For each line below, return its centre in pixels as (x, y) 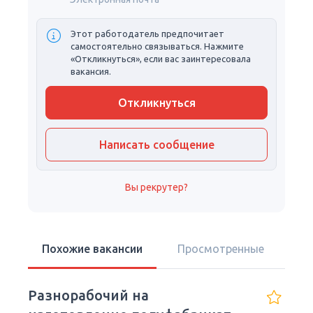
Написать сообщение (156, 145)
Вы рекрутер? (156, 187)
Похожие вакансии (92, 249)
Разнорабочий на (88, 295)
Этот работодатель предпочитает (147, 34)
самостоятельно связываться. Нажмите (157, 46)
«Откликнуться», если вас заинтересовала (161, 59)
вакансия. (91, 71)
